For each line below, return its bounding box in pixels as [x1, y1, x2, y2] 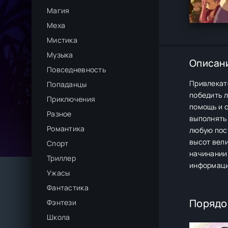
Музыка [47, 50, 73, 60]
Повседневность [47, 65, 106, 74]
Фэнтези [47, 197, 76, 207]
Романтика [47, 124, 85, 133]
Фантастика [47, 183, 89, 192]
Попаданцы [47, 79, 87, 89]
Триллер [47, 153, 76, 163]
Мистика [47, 35, 77, 45]
